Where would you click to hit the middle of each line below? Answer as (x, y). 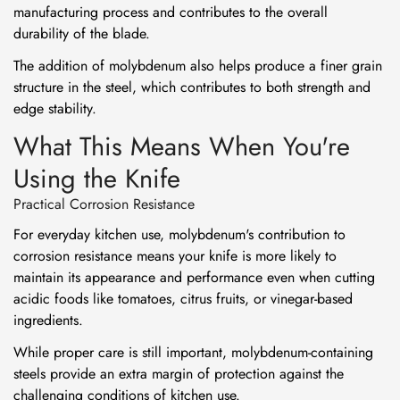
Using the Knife (97, 179)
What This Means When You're (182, 146)
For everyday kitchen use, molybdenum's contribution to (179, 234)
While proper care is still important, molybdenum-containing (193, 352)
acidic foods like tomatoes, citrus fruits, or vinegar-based (183, 299)
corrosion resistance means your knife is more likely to (175, 256)
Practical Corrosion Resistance (104, 204)
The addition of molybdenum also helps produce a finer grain (198, 66)
